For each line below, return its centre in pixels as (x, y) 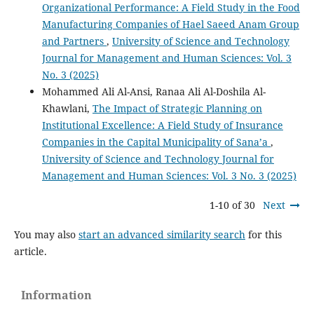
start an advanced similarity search (162, 235)
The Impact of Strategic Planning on (177, 109)
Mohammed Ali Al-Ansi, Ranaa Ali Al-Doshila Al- (153, 92)
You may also (46, 235)
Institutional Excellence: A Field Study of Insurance (162, 125)
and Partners (74, 41)
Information (56, 295)
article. (30, 252)
